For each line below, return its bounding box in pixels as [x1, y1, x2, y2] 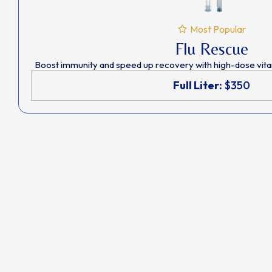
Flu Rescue [175, 38, 248, 58]
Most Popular [189, 22, 246, 35]
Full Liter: [173, 78, 222, 92]
